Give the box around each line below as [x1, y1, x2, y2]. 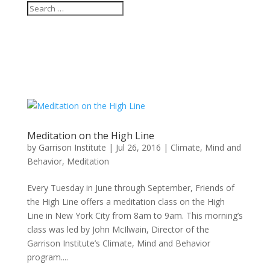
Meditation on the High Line [27, 129, 154, 142]
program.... [27, 251, 68, 263]
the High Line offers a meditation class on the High [27, 196, 225, 207]
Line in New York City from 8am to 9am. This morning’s [27, 210, 243, 221]
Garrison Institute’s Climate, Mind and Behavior [27, 237, 210, 249]
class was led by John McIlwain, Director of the [27, 224, 209, 235]
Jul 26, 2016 [115, 142, 161, 153]
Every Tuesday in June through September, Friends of [27, 182, 234, 193]
